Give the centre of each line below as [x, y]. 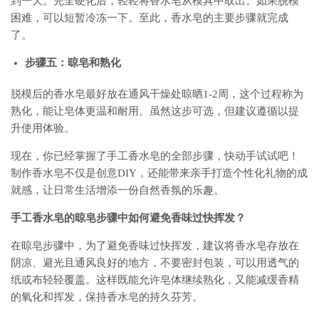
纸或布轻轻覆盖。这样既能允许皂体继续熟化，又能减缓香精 [155, 280]
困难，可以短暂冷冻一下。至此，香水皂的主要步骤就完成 [150, 18]
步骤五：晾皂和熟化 [73, 63]
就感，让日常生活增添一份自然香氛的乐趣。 [117, 190]
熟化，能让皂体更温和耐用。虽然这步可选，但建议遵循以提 [155, 111]
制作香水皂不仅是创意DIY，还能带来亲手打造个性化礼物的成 [159, 173]
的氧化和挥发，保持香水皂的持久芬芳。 [107, 297]
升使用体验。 [43, 128]
